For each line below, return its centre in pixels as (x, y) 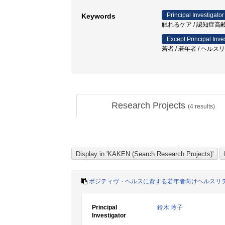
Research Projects (149, 105)
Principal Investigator (195, 15)
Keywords (98, 16)
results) (204, 106)
